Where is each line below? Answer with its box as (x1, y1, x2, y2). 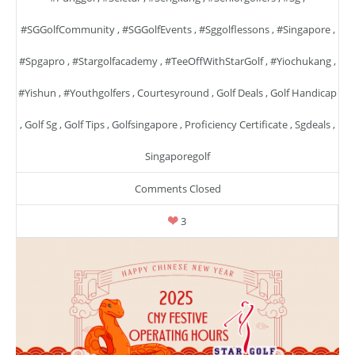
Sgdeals (295, 117, 330, 132)
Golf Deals (216, 86, 263, 101)
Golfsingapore (112, 117, 177, 132)
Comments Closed (134, 181, 221, 197)
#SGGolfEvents (121, 22, 192, 37)
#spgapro (19, 54, 65, 69)
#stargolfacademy (72, 54, 158, 69)
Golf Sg (25, 117, 57, 132)
